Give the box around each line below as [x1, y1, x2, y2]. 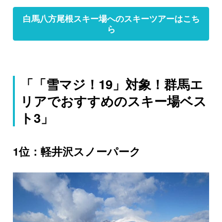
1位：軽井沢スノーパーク [12, 143, 141, 159]
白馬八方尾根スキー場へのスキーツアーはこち [22, 12, 200, 25]
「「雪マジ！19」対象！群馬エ [20, 75, 204, 94]
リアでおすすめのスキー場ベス [20, 92, 207, 111]
